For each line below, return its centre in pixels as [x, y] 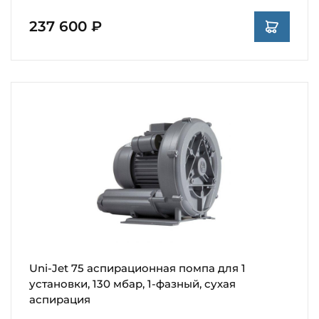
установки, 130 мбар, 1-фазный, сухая [132, 283]
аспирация [60, 299]
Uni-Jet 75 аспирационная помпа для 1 [137, 268]
